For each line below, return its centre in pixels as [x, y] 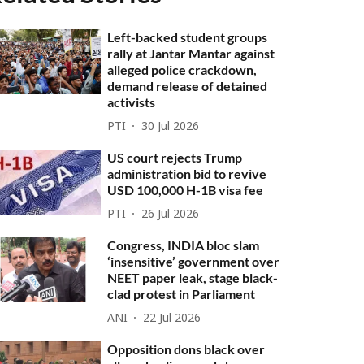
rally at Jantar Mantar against [191, 53]
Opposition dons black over [186, 349]
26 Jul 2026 [171, 214]
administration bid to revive [187, 173]
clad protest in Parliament [182, 294]
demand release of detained [188, 86]
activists [132, 102]
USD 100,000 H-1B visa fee [186, 190]
